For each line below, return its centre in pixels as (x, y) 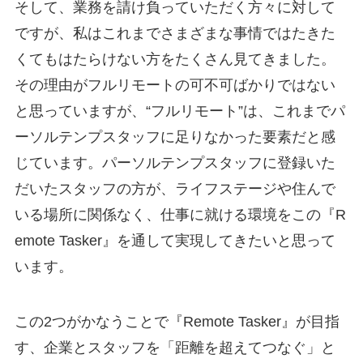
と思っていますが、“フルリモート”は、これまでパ (179, 111)
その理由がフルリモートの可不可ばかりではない (175, 85)
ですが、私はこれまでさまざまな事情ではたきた (175, 33)
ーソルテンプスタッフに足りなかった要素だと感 (175, 137)
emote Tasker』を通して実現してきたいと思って (175, 240)
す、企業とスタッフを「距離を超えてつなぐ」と (175, 347)
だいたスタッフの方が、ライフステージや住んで (175, 188)
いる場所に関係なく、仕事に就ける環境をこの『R (180, 214)
